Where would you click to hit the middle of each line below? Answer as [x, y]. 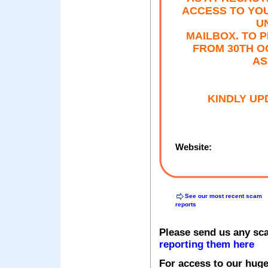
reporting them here [207, 245]
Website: [194, 147]
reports [186, 205]
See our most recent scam [223, 196]
